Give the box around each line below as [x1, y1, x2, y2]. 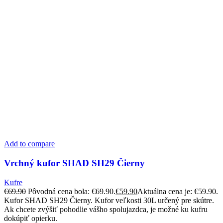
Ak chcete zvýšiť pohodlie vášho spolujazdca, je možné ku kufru [4, 205, 208, 214]
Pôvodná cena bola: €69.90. [28, 187, 115, 196]
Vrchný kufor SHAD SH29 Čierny [4, 157, 145, 168]
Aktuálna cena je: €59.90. [137, 187, 218, 196]
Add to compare [4, 139, 55, 148]
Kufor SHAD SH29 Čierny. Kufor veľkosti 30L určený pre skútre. [4, 196, 214, 205]
